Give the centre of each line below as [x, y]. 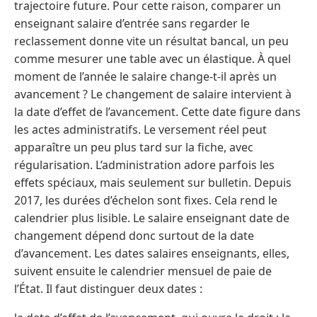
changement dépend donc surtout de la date [134, 236]
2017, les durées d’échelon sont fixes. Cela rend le [146, 201]
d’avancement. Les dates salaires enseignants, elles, [152, 254]
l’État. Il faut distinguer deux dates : [108, 289]
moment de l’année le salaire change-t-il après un [145, 77]
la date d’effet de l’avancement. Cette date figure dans [157, 112]
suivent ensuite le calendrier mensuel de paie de [143, 271]
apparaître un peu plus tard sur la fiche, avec [134, 148]
